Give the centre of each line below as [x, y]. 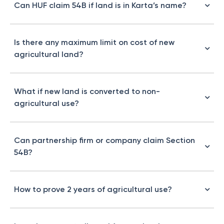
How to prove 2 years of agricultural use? [93, 189]
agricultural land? [49, 54]
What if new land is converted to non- [87, 91]
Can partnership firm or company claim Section [104, 140]
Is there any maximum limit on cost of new [94, 42]
